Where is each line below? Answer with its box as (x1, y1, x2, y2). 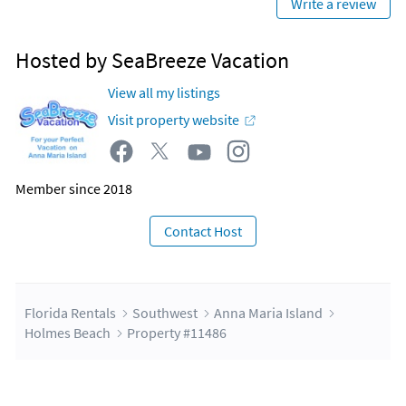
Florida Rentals (24, 304, 116, 323)
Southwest (132, 304, 198, 323)
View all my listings (108, 83, 220, 102)
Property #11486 (127, 324, 227, 343)
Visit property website (108, 111, 239, 130)
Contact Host (164, 222, 242, 241)
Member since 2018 (15, 179, 132, 198)
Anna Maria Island (214, 304, 323, 323)
